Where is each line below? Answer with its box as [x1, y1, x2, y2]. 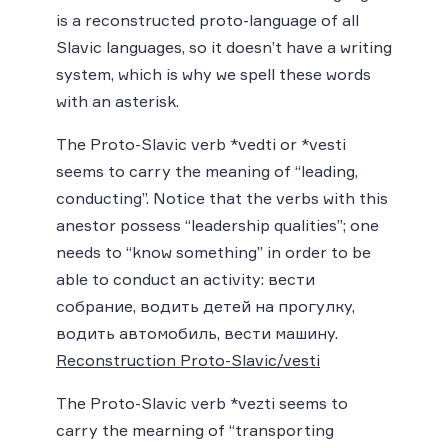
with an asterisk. [56, 90, 179, 111]
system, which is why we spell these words [56, 63, 371, 84]
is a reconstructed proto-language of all [56, 9, 359, 30]
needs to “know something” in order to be [56, 241, 371, 262]
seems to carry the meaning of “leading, [56, 160, 358, 181]
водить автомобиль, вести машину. [56, 322, 338, 343]
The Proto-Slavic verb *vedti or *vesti [56, 133, 346, 154]
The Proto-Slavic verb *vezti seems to [56, 392, 348, 413]
